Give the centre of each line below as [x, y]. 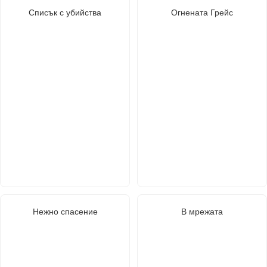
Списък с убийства [65, 12]
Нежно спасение [65, 211]
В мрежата [202, 211]
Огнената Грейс [202, 12]
